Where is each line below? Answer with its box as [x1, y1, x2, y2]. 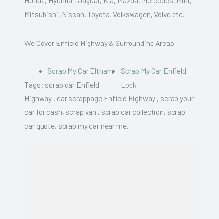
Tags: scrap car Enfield [24, 80, 99, 89]
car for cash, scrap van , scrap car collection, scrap [24, 107, 185, 117]
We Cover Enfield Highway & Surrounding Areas [24, 38, 174, 48]
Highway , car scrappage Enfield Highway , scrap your [24, 93, 194, 103]
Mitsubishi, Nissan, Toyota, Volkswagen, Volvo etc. [24, 9, 185, 19]
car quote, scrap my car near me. [24, 121, 129, 131]
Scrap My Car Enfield [121, 66, 187, 76]
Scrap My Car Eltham [47, 66, 115, 76]
